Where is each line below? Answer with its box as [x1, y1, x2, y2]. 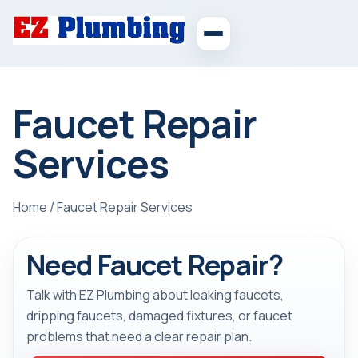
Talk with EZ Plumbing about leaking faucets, [26, 285, 284, 304]
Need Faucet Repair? [26, 245, 283, 283]
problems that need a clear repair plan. [26, 327, 252, 345]
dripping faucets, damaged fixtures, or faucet [26, 306, 292, 324]
